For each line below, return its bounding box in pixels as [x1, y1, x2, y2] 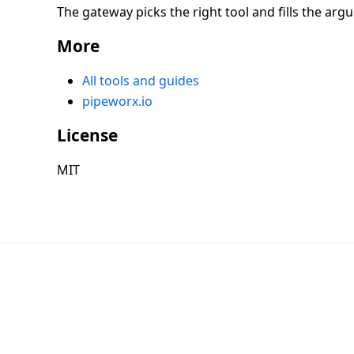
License [57, 123, 118, 146]
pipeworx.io [82, 92, 153, 110]
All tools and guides [82, 71, 199, 89]
